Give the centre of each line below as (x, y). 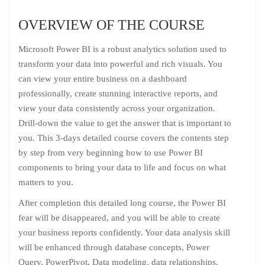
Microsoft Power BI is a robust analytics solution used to (122, 49)
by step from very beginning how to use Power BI (111, 152)
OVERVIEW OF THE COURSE (112, 25)
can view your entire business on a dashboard (103, 78)
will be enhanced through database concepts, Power (114, 247)
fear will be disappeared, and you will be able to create (119, 217)
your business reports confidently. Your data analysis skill (124, 232)
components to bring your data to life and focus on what (122, 167)
